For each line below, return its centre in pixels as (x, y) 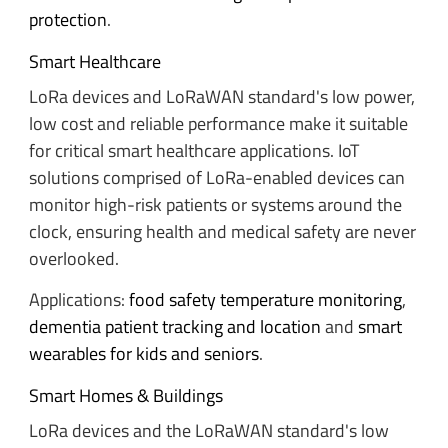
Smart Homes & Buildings (125, 395)
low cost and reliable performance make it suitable (218, 123)
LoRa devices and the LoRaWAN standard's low (208, 430)
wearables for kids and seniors (143, 354)
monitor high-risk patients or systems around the (215, 204)
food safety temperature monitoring (265, 300)
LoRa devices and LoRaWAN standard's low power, (221, 96)
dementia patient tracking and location (174, 327)
